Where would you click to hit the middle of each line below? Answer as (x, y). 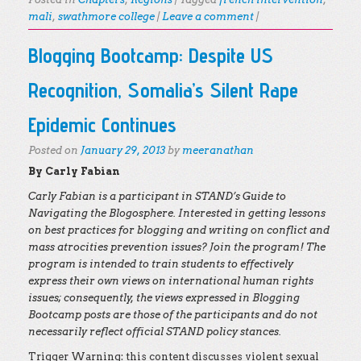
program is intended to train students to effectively (161, 264)
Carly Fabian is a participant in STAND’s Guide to (157, 196)
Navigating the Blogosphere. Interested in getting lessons (177, 213)
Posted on (54, 150)
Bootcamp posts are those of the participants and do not (173, 315)
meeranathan (218, 150)
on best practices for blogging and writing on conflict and (179, 230)
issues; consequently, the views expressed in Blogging (164, 298)
